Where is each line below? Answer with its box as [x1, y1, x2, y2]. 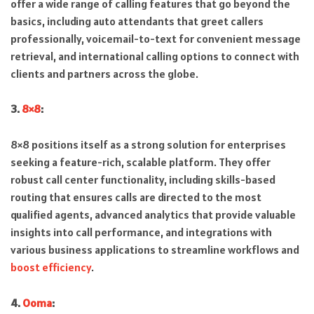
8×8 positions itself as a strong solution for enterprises [11, 137, 286, 151]
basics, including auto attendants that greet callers [11, 13, 264, 28]
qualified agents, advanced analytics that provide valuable [11, 207, 296, 221]
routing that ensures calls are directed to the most [11, 189, 261, 204]
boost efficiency [11, 259, 91, 274]
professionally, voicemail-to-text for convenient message [11, 31, 301, 46]
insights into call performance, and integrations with [11, 224, 272, 239]
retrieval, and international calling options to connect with [11, 48, 299, 63]
